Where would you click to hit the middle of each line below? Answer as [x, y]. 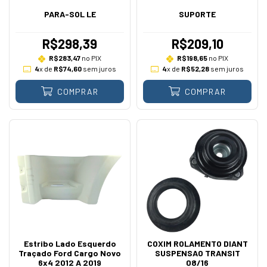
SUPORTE [197, 14]
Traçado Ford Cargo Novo [70, 253]
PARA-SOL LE [70, 14]
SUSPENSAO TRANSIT [197, 253]
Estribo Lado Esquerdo [70, 243]
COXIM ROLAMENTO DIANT [197, 243]
